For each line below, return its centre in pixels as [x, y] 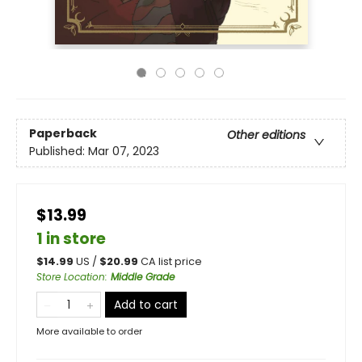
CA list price [171, 261]
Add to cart [146, 305]
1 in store [71, 239]
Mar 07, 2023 [124, 152]
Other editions [266, 135]
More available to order [89, 331]
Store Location [71, 277]
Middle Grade [143, 277]
